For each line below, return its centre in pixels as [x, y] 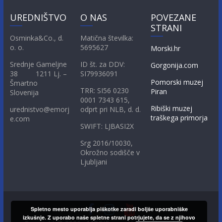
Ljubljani [94, 162]
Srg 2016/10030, [107, 143]
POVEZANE [174, 18]
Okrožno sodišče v [110, 153]
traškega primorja [179, 118]
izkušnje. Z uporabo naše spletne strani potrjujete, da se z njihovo [109, 217]
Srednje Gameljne [38, 64]
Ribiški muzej [172, 109]
